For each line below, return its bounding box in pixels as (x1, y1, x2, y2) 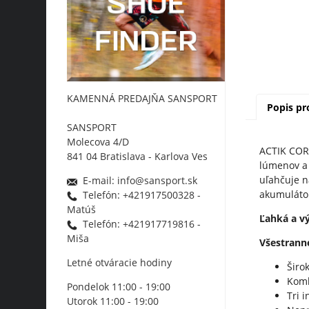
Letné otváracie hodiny (67, 256, 175, 270)
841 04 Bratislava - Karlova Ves (67, 150, 208, 163)
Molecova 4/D (67, 135, 130, 149)
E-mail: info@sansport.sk (77, 174, 198, 188)
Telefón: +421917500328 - (77, 188, 201, 202)
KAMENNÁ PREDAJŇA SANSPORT (67, 92, 218, 106)
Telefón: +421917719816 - (77, 217, 201, 231)
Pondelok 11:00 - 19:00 (67, 280, 171, 294)
